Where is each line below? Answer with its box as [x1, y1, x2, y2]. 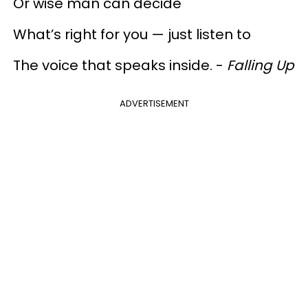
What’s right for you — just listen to [13, 25, 251, 45]
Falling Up [227, 56, 294, 76]
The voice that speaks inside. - [13, 56, 227, 76]
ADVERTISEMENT [119, 97, 189, 111]
